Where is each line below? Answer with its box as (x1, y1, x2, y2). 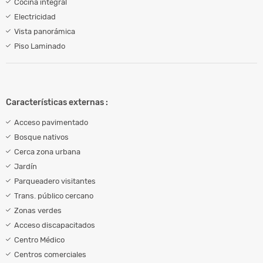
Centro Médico (14, 235, 65, 244)
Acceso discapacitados (14, 220, 95, 230)
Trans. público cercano (14, 191, 93, 200)
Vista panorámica (14, 26, 75, 36)
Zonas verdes (14, 205, 62, 215)
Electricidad (14, 12, 56, 21)
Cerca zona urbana (14, 147, 80, 156)
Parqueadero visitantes (14, 176, 96, 186)
